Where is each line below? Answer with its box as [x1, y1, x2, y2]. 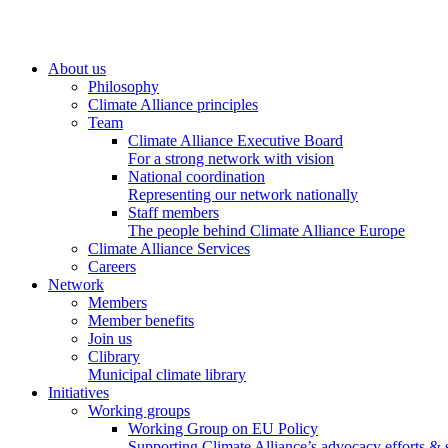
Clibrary [88, 348, 140, 365]
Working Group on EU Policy [128, 420, 318, 437]
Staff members [128, 204, 219, 221]
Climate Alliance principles [88, 96, 258, 113]
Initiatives [48, 384, 109, 401]
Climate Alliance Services [88, 240, 250, 257]
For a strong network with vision [128, 150, 334, 167]
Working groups [88, 402, 190, 419]
